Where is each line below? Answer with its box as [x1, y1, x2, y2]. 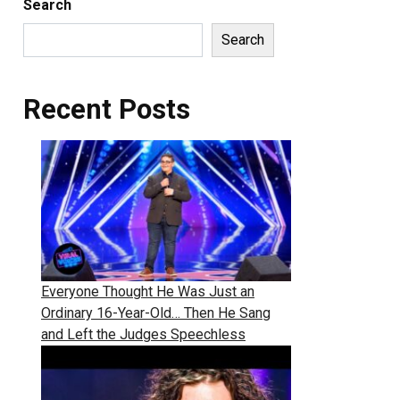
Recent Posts [23, 93, 190, 126]
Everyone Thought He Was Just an [41, 282, 254, 300]
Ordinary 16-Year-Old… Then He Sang [41, 304, 271, 321]
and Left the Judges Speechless [41, 325, 246, 343]
